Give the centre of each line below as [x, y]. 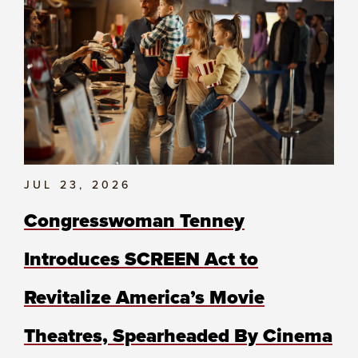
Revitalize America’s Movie [144, 298]
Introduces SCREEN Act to [141, 259]
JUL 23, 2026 [78, 185]
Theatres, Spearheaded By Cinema [178, 336]
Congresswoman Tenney [134, 221]
